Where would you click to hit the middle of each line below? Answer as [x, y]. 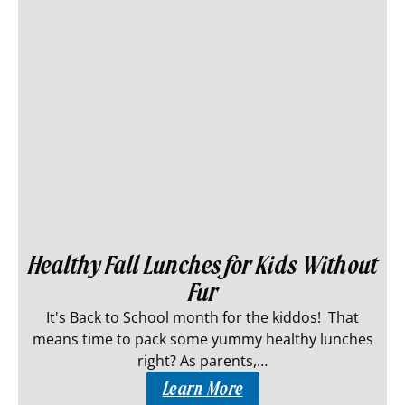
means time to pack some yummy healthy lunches [202, 339]
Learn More [202, 389]
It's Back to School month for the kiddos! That [202, 317]
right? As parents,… [202, 361]
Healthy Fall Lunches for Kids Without [202, 266]
